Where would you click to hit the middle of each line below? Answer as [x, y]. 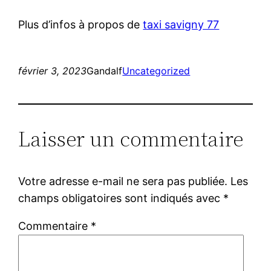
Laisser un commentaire [131, 139]
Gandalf [105, 70]
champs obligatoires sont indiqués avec [121, 198]
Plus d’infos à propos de [81, 24]
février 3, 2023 [53, 70]
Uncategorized [156, 70]
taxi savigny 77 [181, 24]
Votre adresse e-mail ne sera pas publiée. [123, 181]
